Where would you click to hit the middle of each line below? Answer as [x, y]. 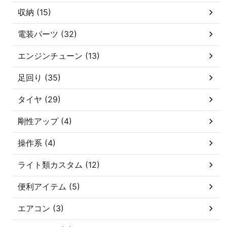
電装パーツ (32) [47, 34]
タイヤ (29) [39, 99]
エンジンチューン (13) [59, 55]
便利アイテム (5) [49, 186]
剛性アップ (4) [45, 121]
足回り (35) [39, 77]
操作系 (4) [37, 143]
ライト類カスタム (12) [59, 164]
